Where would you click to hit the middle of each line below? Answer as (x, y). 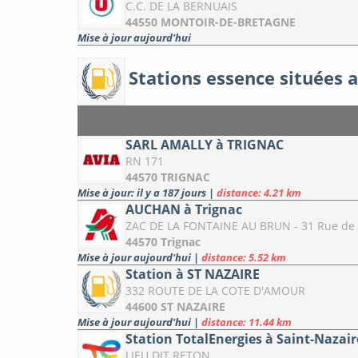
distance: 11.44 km (247, 322)
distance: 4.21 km (259, 193)
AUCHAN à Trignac (184, 210)
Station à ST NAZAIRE (193, 274)
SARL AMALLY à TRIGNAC (205, 145)
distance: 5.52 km (244, 258)
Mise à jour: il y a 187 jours (143, 193)
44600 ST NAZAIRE (175, 307)
